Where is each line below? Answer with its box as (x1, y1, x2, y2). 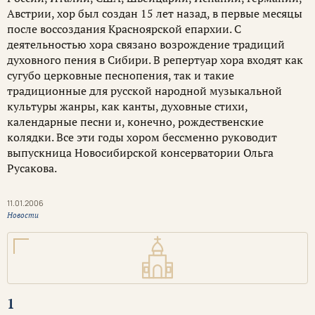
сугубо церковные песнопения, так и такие (7, 67, 234, 83)
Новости (7, 210, 39, 220)
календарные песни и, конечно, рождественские (7, 114, 264, 129)
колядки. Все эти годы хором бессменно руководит (7, 129, 277, 145)
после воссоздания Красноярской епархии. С (7, 21, 241, 37)
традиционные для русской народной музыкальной (7, 83, 282, 98)
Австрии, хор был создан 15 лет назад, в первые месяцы (7, 6, 302, 21)
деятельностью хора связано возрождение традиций (7, 37, 285, 52)
